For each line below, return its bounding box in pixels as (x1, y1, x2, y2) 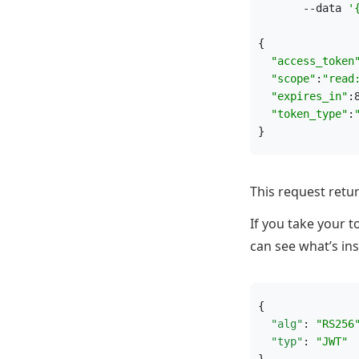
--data (258, 2, 348, 14)
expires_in (277, 90, 341, 103)
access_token (277, 54, 354, 67)
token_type (277, 107, 341, 120)
